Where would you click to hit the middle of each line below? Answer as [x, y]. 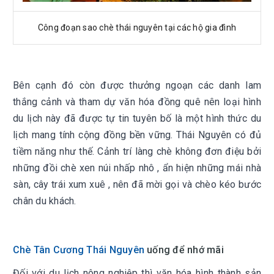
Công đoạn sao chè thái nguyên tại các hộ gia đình [137, 28]
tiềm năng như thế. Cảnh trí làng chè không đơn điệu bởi [137, 151]
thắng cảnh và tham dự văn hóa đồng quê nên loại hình [137, 102]
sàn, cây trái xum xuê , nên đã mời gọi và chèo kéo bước [137, 184]
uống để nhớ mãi [184, 250]
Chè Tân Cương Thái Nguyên [79, 250]
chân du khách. [45, 201]
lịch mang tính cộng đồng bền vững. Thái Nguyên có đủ [137, 135]
